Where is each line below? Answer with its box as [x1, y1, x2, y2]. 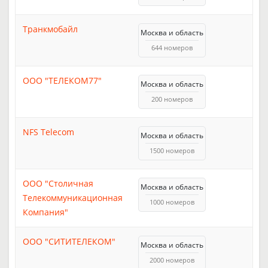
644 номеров [151, 42, 193, 52]
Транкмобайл [23, 23, 78, 35]
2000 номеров [150, 255, 194, 264]
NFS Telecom [23, 126, 74, 138]
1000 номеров [150, 197, 194, 206]
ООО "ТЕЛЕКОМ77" [23, 74, 102, 86]
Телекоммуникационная [23, 191, 123, 203]
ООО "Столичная [23, 177, 93, 189]
